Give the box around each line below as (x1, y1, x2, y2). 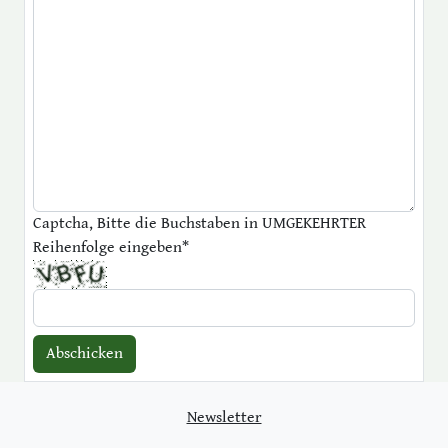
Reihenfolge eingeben (33, 238, 182, 257)
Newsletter (186, 408, 262, 427)
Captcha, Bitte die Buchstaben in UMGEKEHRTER (33, 214, 366, 233)
